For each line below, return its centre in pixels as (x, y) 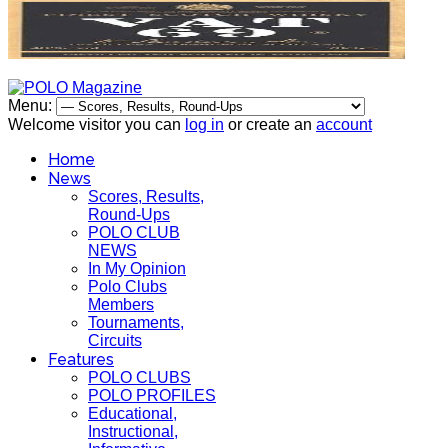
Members (121, 304)
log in (204, 124)
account (344, 124)
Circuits (115, 340)
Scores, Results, (146, 196)
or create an (270, 124)
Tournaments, (136, 322)
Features (81, 359)
